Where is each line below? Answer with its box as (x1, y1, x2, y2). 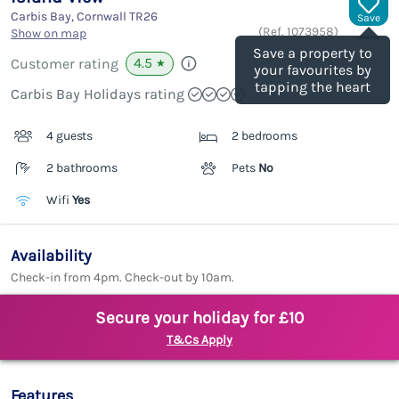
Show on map (11, 26, 86, 42)
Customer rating (11, 55, 118, 73)
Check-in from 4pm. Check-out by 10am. (11, 270, 234, 286)
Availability (11, 246, 92, 266)
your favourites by (254, 61, 371, 79)
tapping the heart (255, 78, 370, 96)
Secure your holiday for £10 (95, 308, 304, 329)
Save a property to (253, 45, 372, 62)
